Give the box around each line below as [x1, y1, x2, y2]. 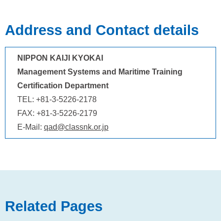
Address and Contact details [5, 22, 199, 38]
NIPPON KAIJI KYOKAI [17, 53, 103, 62]
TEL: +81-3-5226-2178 [17, 95, 97, 104]
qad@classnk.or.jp [44, 122, 109, 131]
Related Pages [5, 198, 103, 214]
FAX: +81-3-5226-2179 [17, 109, 97, 117]
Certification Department [17, 81, 109, 90]
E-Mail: [17, 122, 44, 131]
